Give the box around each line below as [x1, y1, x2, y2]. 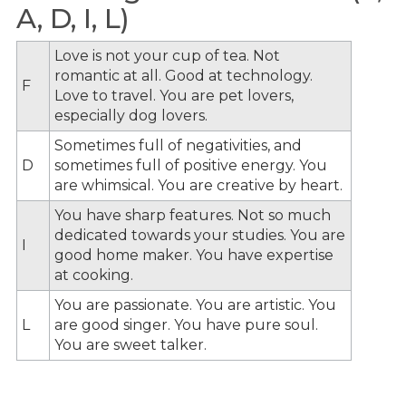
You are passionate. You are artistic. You [54, 295, 336, 314]
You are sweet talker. [54, 335, 207, 353]
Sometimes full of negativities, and [54, 136, 302, 154]
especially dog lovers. [54, 106, 208, 124]
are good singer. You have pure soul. [54, 315, 318, 333]
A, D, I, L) [16, 2, 130, 35]
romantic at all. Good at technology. [54, 66, 313, 84]
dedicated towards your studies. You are [54, 226, 345, 244]
